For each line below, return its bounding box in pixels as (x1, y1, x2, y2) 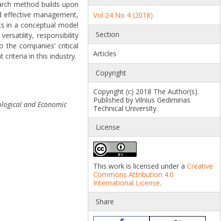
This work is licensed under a (93, 161, 187, 171)
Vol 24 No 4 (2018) (93, 10, 153, 20)
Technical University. (93, 104, 158, 113)
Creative (187, 161, 214, 171)
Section (96, 30, 120, 39)
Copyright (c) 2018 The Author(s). (93, 87, 199, 97)
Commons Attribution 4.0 (93, 170, 174, 180)
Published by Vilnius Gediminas (93, 95, 191, 105)
